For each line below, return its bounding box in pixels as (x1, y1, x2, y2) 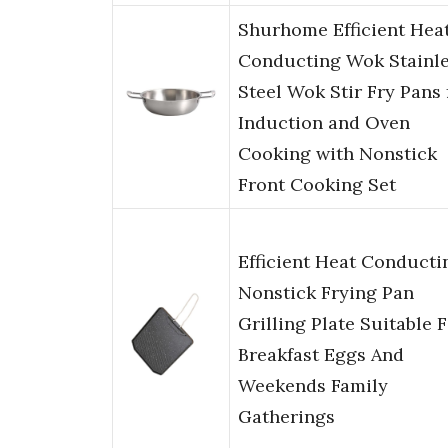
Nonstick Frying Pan (238, 281, 414, 305)
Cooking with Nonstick (238, 142, 437, 166)
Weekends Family (238, 374, 388, 398)
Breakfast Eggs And (238, 343, 404, 367)
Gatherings (238, 405, 335, 429)
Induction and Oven (238, 111, 410, 135)
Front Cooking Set (238, 173, 396, 197)
